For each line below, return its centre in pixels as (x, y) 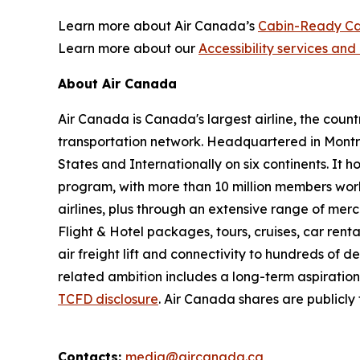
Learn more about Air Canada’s (158, 25)
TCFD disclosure (108, 299)
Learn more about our (128, 48)
